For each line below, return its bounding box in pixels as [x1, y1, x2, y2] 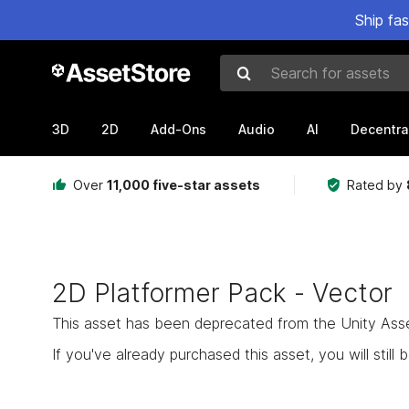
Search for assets [219, 74, 351, 94]
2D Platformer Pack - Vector [52, 278, 393, 309]
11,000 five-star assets [107, 177, 260, 193]
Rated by [346, 177, 406, 193]
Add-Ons [151, 121, 206, 137]
